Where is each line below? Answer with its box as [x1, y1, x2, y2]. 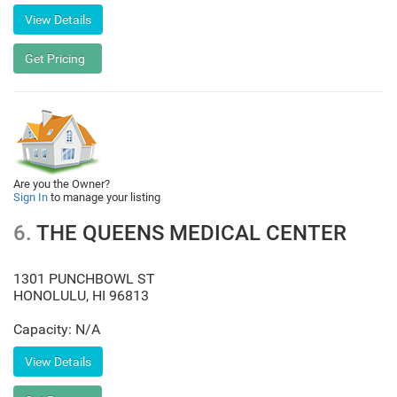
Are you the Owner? [13, 177, 110, 191]
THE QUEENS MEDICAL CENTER [32, 221, 346, 245]
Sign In [13, 191, 48, 204]
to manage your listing [48, 191, 160, 204]
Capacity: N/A [13, 321, 100, 338]
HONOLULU [13, 287, 86, 304]
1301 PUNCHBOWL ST [13, 270, 155, 287]
